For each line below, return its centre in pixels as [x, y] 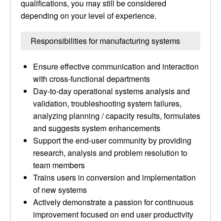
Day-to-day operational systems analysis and [111, 91]
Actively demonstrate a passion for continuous [113, 202]
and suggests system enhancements [97, 128]
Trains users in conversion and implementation [114, 177]
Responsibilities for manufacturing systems [105, 41]
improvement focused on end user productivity [113, 214]
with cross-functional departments [92, 79]
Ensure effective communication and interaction [116, 66]
